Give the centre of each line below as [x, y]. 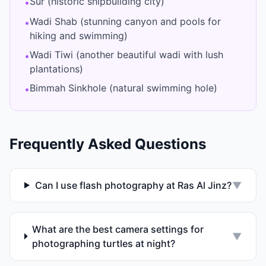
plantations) [56, 69]
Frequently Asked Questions [108, 144]
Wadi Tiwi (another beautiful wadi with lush [126, 55]
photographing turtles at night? [104, 243]
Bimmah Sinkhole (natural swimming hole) [123, 88]
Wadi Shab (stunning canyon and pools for [125, 21]
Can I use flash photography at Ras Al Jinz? [133, 185]
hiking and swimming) [79, 36]
